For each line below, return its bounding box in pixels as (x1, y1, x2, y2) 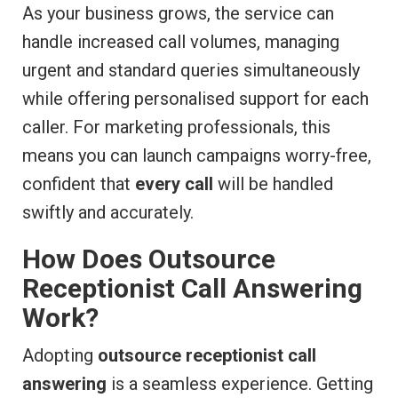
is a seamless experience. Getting (107, 373, 373, 395)
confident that (22, 173, 135, 195)
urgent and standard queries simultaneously (22, 60, 360, 82)
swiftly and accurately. (22, 202, 194, 224)
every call (135, 173, 213, 195)
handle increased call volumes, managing (22, 31, 339, 53)
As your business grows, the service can (22, 3, 334, 25)
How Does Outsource (22, 243, 275, 275)
